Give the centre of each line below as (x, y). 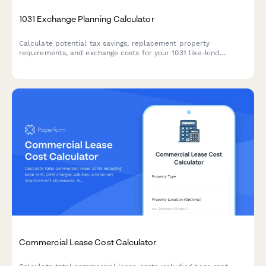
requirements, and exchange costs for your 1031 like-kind (120, 53)
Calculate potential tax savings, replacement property (115, 44)
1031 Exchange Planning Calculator (87, 19)
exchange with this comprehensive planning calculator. (115, 63)
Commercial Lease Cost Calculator (88, 242)
